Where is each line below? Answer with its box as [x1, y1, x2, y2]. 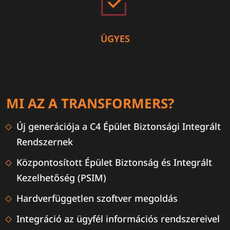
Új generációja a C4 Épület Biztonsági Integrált [16, 120, 221, 132]
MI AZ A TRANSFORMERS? [6, 94, 174, 112]
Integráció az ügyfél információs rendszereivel [16, 213, 220, 225]
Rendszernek [16, 136, 73, 148]
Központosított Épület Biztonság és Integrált [16, 156, 212, 168]
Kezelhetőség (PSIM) [16, 171, 106, 184]
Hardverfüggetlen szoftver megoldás [16, 192, 178, 204]
